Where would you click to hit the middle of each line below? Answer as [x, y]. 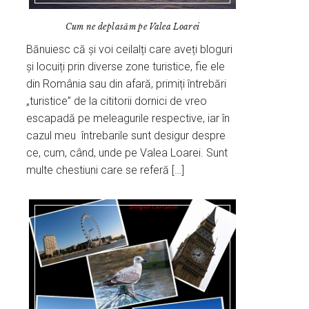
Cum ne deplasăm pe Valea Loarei [132, 27]
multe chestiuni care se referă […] [106, 170]
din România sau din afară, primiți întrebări [127, 84]
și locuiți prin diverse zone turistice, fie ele [126, 67]
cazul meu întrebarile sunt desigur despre [126, 136]
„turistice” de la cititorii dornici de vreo [117, 101]
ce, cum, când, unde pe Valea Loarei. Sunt [127, 153]
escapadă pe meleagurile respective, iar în [128, 119]
